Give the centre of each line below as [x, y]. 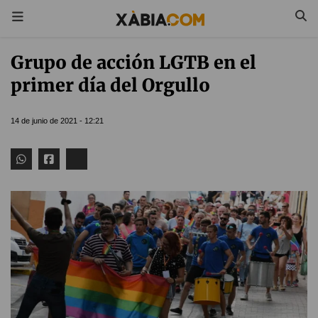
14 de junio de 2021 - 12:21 [57, 121]
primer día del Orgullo [110, 85]
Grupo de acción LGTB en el [133, 62]
